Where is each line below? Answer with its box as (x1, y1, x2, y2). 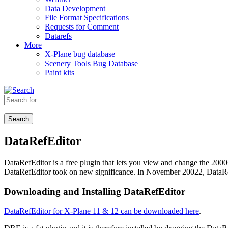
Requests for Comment (45, 22, 119, 31)
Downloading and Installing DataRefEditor (4, 186, 185, 197)
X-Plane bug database (45, 50, 115, 59)
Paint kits (45, 68, 74, 77)
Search (8, 115, 29, 123)
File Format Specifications (45, 13, 129, 22)
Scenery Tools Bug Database (45, 59, 138, 68)
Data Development (45, 4, 105, 13)
